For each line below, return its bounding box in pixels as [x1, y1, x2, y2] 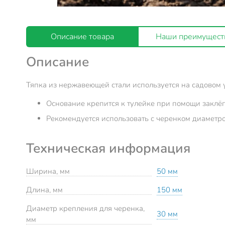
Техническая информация [26, 139, 190, 157]
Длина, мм [26, 184, 63, 195]
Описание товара [51, 31, 114, 43]
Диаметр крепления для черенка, [26, 203, 145, 213]
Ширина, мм [26, 166, 70, 176]
